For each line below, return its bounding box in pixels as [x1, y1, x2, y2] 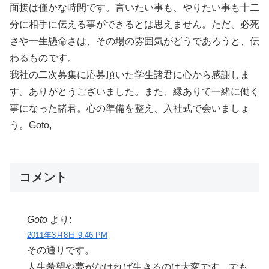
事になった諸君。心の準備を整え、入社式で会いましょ [10, 103, 250, 113]
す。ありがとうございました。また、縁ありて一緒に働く [10, 86, 259, 97]
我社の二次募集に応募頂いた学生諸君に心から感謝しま [10, 70, 250, 80]
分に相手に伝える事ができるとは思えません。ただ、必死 [10, 19, 259, 29]
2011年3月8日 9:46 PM [27, 231, 108, 240]
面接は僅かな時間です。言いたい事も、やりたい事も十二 [10, 2, 259, 13]
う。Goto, [10, 120, 52, 130]
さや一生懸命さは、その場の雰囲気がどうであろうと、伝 [10, 36, 259, 46]
